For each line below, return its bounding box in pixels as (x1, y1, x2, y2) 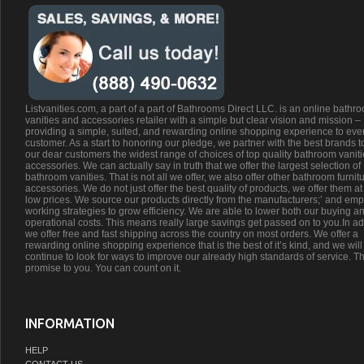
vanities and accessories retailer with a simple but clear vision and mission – (25, 115, 361, 127)
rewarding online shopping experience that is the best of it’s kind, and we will (25, 240, 362, 252)
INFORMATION (25, 315, 115, 331)
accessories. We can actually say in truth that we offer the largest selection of (25, 160, 361, 172)
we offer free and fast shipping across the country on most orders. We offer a (25, 228, 358, 240)
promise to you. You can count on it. (25, 262, 181, 275)
